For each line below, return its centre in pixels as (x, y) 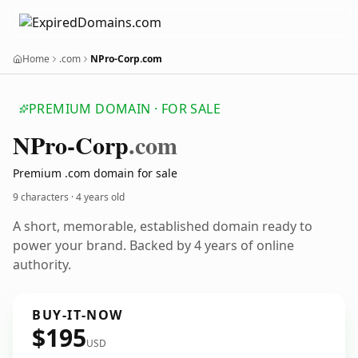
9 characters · (44, 197)
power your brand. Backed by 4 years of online (153, 245)
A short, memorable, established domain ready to (163, 226)
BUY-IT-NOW (78, 315)
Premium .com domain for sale (95, 173)
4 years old (100, 197)
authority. (42, 265)
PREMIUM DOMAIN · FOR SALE (125, 109)
